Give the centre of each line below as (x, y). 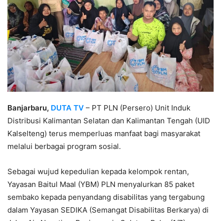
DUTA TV (67, 108)
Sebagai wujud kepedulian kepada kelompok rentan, (98, 172)
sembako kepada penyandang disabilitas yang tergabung (106, 197)
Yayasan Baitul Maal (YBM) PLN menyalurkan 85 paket (101, 184)
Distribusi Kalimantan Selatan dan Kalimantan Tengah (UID (109, 121)
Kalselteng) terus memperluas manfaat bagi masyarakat (104, 134)
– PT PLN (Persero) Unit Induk (137, 108)
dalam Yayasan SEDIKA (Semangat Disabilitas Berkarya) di (108, 210)
